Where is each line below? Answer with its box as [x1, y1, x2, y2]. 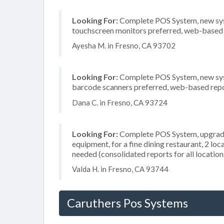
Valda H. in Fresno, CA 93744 [72, 164, 168, 173]
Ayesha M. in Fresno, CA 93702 [72, 41, 175, 50]
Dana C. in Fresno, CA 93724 [72, 97, 167, 107]
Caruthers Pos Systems [67, 195, 188, 210]
